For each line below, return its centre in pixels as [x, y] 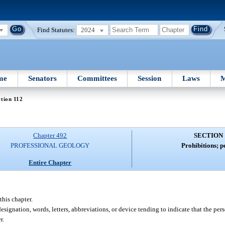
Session [150, 78]
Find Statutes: [56, 30]
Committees [97, 78]
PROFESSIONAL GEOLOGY [50, 146]
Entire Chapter [50, 162]
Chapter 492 [50, 136]
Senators [42, 78]
